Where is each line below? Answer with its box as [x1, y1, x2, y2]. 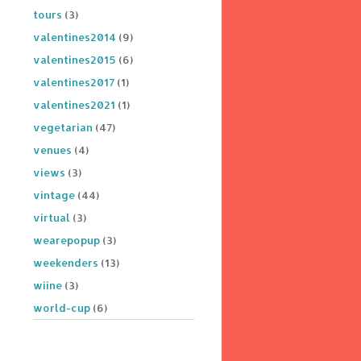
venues [33, 143, 72, 156]
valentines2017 [33, 75, 114, 89]
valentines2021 [33, 98, 115, 111]
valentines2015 [33, 52, 116, 66]
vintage [33, 188, 75, 201]
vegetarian [33, 120, 93, 134]
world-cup [33, 301, 90, 314]
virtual [33, 210, 70, 224]
